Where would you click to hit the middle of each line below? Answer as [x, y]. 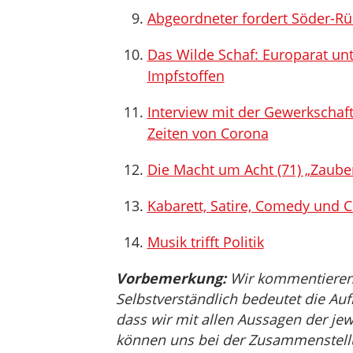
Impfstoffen [186, 76]
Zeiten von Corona [208, 133]
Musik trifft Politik [205, 242]
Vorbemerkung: [171, 278]
